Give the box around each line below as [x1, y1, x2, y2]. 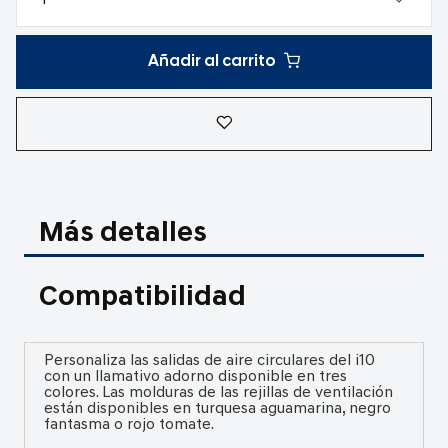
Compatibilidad [39, 282, 247, 312]
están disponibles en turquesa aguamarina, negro [43, 401, 391, 418]
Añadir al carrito [148, 53, 276, 70]
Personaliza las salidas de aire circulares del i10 [43, 353, 375, 370]
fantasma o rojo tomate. [43, 417, 214, 434]
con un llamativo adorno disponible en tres [43, 369, 347, 386]
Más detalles [39, 218, 208, 248]
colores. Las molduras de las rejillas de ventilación [43, 385, 393, 402]
